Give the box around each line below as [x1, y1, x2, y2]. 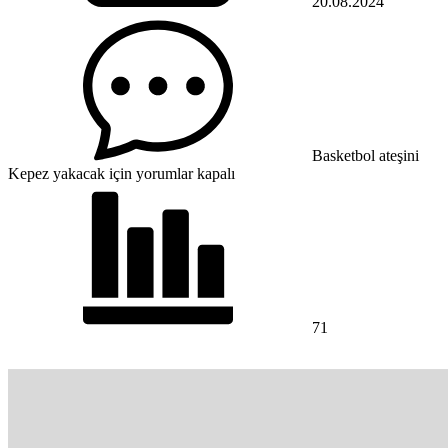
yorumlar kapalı [132, 164, 235, 182]
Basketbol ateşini [312, 146, 419, 164]
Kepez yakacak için [8, 164, 132, 182]
